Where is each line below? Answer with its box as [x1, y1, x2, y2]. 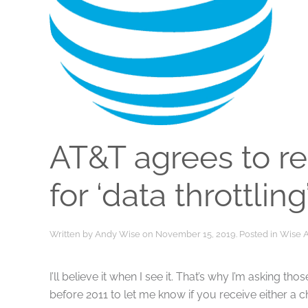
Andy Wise [95, 228, 140, 239]
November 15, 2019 [155, 228, 236, 239]
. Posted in [236, 228, 280, 239]
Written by [49, 228, 95, 239]
